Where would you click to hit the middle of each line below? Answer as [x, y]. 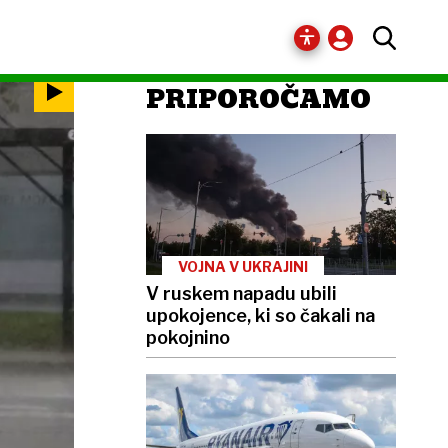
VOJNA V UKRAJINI [243, 266]
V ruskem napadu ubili [241, 293]
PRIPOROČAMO [258, 99]
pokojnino [188, 337]
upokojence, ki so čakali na [260, 315]
